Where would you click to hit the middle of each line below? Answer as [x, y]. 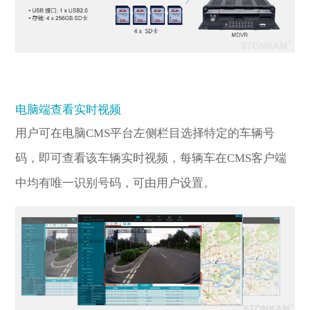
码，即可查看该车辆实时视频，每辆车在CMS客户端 [151, 158]
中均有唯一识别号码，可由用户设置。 [116, 183]
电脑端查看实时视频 [69, 109]
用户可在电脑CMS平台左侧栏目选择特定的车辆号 [145, 133]
